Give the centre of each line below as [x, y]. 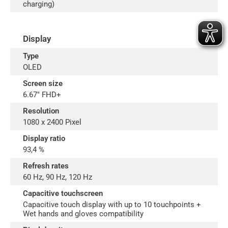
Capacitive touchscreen [63, 193]
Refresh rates [46, 166]
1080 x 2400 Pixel [52, 122]
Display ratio [44, 138]
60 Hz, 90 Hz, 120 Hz [58, 177]
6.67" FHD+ [42, 95]
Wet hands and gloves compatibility [83, 214]
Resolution [41, 111]
